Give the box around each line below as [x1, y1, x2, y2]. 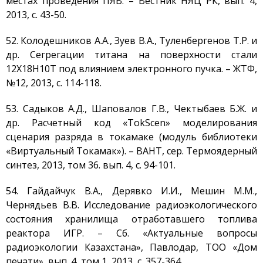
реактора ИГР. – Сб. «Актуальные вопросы [6, 227, 257, 240]
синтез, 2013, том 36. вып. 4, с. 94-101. [6, 159, 176, 171]
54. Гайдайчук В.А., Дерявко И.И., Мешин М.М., [6, 184, 257, 197]
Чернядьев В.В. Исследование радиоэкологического [6, 198, 257, 211]
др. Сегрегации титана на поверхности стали [6, 48, 257, 61]
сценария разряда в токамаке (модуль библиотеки [6, 130, 257, 143]
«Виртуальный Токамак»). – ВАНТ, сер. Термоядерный [6, 144, 257, 157]
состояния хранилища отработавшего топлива [6, 213, 257, 225]
